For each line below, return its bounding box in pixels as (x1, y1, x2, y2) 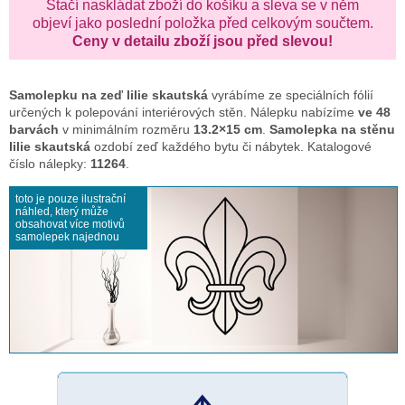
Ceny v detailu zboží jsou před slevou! (72, 33, 333, 49)
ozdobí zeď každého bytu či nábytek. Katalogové (90, 139, 372, 154)
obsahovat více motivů (15, 218, 125, 231)
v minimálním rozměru (59, 122, 193, 137)
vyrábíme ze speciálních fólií (208, 88, 373, 102)
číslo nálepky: (9, 156, 90, 171)
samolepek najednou (15, 231, 119, 243)
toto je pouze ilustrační (15, 193, 126, 205)
